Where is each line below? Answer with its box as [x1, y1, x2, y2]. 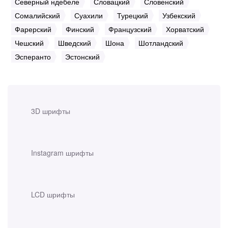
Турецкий [117, 10, 148, 21]
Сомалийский [15, 10, 60, 21]
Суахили [74, 10, 103, 21]
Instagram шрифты [31, 148, 94, 158]
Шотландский [138, 38, 183, 48]
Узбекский [162, 10, 195, 21]
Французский [108, 24, 152, 35]
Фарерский [15, 24, 51, 35]
